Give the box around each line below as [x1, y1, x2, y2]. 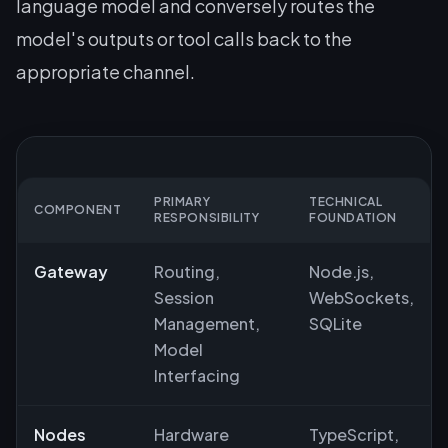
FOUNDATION [309, 209, 397, 225]
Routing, [154, 260, 220, 282]
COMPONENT [34, 201, 122, 217]
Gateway [34, 260, 108, 282]
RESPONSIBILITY [154, 209, 260, 225]
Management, [154, 312, 260, 334]
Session [154, 286, 214, 308]
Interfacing [154, 364, 240, 386]
